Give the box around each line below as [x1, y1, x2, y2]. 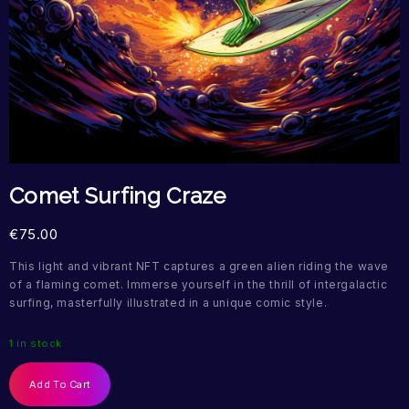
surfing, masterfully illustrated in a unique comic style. [9, 296, 328, 309]
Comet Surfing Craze [9, 183, 226, 209]
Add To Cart [29, 378, 91, 392]
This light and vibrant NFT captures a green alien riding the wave [9, 259, 390, 273]
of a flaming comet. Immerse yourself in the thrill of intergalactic [9, 278, 388, 291]
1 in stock [9, 337, 62, 350]
